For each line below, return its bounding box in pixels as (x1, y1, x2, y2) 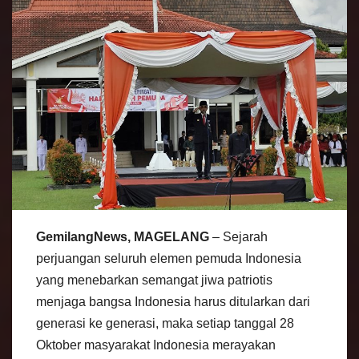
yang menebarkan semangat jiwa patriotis (36, 273, 272, 288)
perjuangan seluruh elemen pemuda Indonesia (36, 252, 301, 266)
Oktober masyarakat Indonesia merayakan (36, 338, 276, 353)
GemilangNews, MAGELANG (36, 230, 209, 244)
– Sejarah (209, 230, 268, 244)
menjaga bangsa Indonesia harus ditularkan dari (36, 295, 310, 309)
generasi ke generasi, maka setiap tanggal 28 (36, 317, 294, 331)
